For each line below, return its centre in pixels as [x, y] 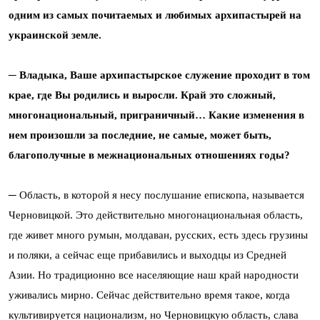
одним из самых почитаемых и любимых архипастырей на [155, 15]
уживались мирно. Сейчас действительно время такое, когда [149, 295]
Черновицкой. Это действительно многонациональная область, [156, 215]
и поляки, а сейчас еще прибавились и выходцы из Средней [147, 255]
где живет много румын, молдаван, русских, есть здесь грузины [158, 235]
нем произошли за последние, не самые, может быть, [140, 135]
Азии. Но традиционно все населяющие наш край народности [154, 275]
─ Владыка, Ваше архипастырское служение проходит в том [159, 75]
